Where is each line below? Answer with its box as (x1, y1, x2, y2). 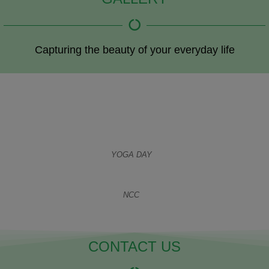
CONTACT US (88, 238, 181, 255)
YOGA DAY (110, 150, 152, 160)
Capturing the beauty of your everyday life (34, 44, 235, 56)
